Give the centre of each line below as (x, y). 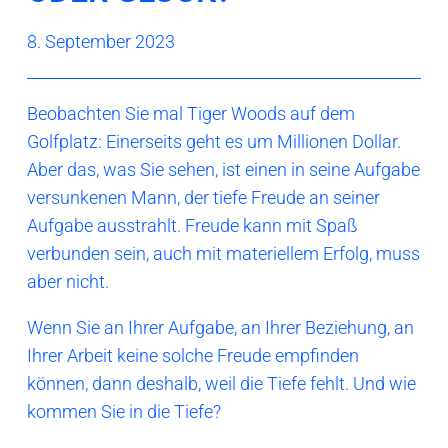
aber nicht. (68, 282)
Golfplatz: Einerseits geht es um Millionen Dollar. (214, 142)
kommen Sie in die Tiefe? (126, 412)
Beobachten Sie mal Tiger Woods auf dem (191, 114)
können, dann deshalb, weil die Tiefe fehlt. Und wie (221, 384)
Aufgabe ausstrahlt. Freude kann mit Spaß (192, 226)
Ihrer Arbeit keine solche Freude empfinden (193, 356)
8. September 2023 (101, 41)
